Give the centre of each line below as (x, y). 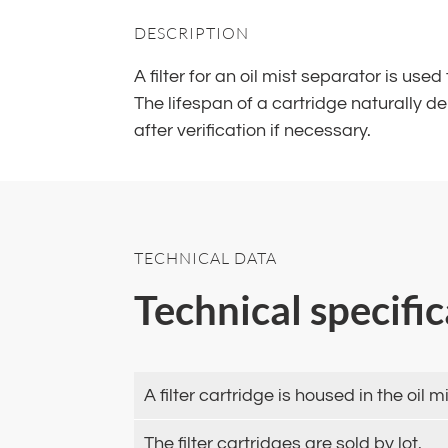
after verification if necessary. (253, 131)
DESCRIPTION (192, 33)
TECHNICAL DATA (206, 258)
